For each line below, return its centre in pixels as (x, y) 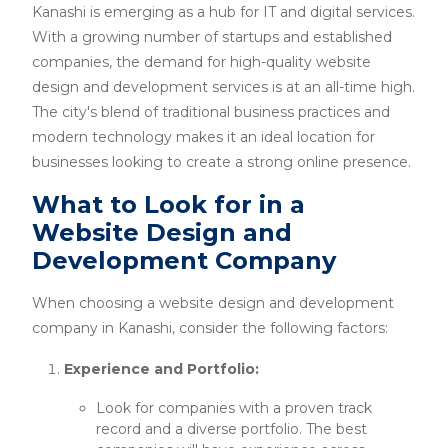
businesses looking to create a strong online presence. (221, 162)
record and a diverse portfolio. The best (231, 429)
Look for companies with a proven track (234, 408)
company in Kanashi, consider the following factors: (210, 328)
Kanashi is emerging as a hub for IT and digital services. (223, 12)
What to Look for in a (168, 204)
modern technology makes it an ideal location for (203, 137)
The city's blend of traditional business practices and (211, 112)
